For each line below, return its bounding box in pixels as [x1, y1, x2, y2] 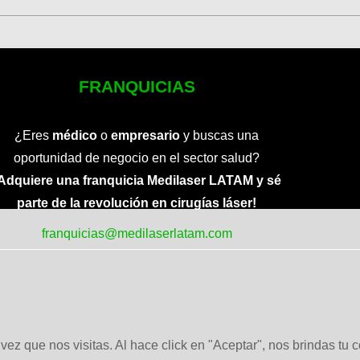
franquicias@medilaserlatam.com [41, 226, 232, 240]
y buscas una [180, 128, 259, 142]
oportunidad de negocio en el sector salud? [14, 150, 260, 165]
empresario [111, 128, 180, 142]
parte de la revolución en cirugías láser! [17, 195, 256, 210]
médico [52, 128, 97, 142]
